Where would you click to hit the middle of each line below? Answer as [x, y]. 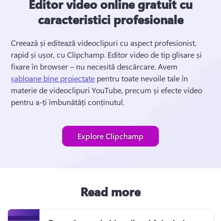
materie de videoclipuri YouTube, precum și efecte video [107, 90]
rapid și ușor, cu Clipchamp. [59, 54]
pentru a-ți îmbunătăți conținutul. [69, 102]
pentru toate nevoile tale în [142, 78]
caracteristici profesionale [110, 19]
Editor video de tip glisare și [155, 54]
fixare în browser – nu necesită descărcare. [85, 66]
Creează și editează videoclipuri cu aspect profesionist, [104, 42]
